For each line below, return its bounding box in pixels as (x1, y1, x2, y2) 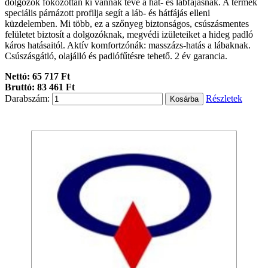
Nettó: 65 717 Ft (5, 71, 70, 82)
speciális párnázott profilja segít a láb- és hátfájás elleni (5, 8, 210, 19)
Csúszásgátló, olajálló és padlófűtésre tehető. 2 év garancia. (5, 51, 227, 62)
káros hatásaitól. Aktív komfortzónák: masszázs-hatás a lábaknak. (5, 40, 251, 51)
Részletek (206, 93, 242, 104)
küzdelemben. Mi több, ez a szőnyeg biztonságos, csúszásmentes (5, 19, 249, 29)
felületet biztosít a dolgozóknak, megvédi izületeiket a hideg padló (5, 29, 253, 40)
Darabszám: (5, 93, 50, 104)
